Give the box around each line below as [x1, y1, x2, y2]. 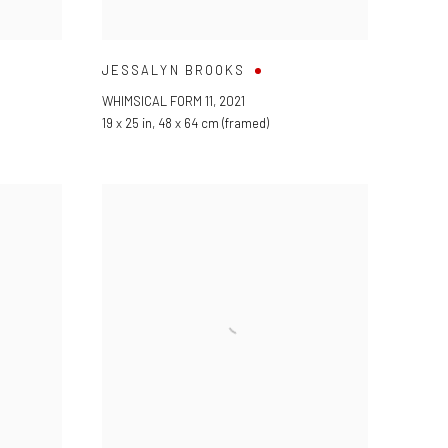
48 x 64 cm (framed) [158, 114, 269, 131]
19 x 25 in [102, 114, 152, 131]
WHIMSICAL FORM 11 [102, 92, 213, 109]
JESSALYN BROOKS [102, 61, 246, 78]
